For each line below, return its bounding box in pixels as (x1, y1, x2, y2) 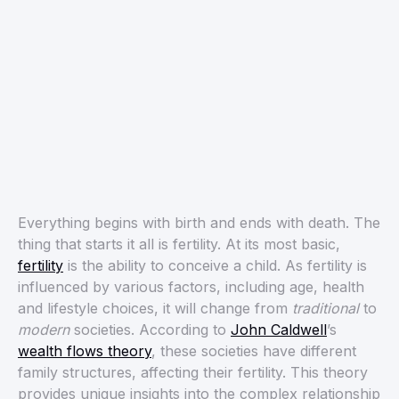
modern (18, 321, 69, 339)
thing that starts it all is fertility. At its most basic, (18, 235, 340, 254)
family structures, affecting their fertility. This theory (18, 363, 368, 382)
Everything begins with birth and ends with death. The (18, 214, 380, 232)
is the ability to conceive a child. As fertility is (63, 256, 367, 275)
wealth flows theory (18, 342, 151, 361)
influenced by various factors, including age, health (18, 278, 364, 297)
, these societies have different (151, 342, 356, 361)
